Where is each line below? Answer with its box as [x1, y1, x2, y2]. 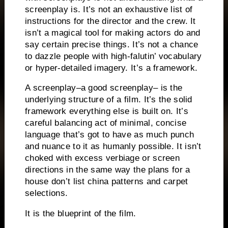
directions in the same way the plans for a [24, 165, 190, 175]
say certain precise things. [24, 39, 130, 49]
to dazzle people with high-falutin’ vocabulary [24, 51, 202, 61]
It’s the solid [144, 95, 192, 105]
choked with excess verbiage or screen [24, 153, 180, 163]
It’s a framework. [131, 63, 198, 73]
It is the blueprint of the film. [24, 209, 136, 219]
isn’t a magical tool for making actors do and [24, 27, 201, 38]
